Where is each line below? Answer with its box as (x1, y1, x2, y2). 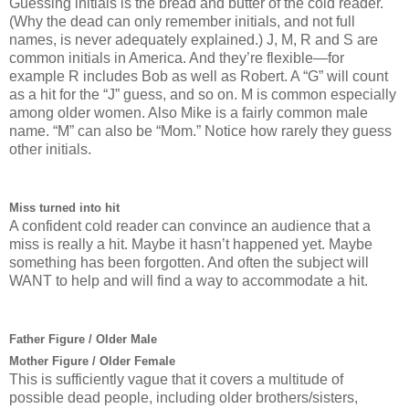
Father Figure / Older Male (9, 331, 157, 346)
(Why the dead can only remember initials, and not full (9, 13, 355, 29)
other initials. (9, 141, 91, 157)
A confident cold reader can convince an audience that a (9, 217, 371, 234)
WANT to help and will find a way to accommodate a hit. (9, 272, 368, 288)
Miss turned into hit (9, 200, 120, 215)
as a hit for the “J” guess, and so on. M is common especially (9, 86, 396, 102)
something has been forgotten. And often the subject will (9, 254, 369, 270)
